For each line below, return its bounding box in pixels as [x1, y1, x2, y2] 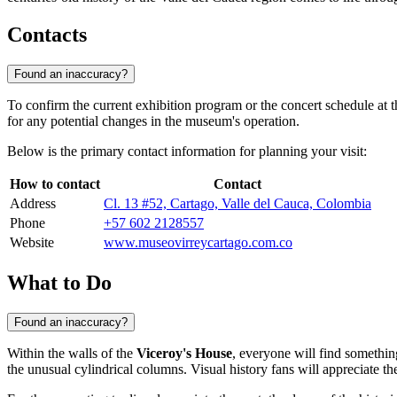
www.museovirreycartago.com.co [104, 235, 292, 251]
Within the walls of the [7, 345, 136, 361]
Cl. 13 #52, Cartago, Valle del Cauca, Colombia [104, 196, 371, 212]
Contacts [7, 23, 87, 47]
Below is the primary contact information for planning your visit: [7, 144, 367, 160]
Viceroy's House [136, 345, 232, 361]
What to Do [7, 270, 112, 294]
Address [10, 196, 56, 212]
